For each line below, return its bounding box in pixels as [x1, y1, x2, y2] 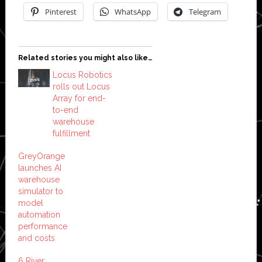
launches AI [18, 163, 61, 173]
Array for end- [52, 93, 106, 103]
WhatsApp [114, 6, 151, 17]
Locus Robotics [52, 70, 112, 80]
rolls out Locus [52, 81, 110, 91]
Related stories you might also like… [18, 53, 152, 62]
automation [18, 209, 60, 219]
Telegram [188, 6, 221, 17]
